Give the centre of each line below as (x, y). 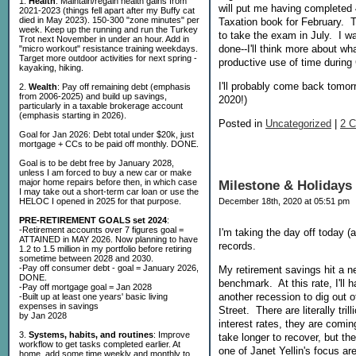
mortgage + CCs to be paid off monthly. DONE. (109, 144)
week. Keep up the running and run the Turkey (108, 29)
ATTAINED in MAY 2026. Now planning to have (108, 239)
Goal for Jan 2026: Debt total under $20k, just (106, 134)
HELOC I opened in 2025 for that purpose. (100, 201)
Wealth (43, 87)
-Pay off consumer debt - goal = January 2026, (109, 268)
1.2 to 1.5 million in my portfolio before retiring (105, 249)
